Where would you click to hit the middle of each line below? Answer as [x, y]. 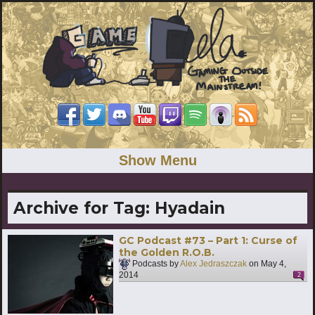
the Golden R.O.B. [167, 252]
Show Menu [157, 160]
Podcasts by [155, 264]
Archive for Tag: [84, 208]
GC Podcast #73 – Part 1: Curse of [208, 240]
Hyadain [190, 208]
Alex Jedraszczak [213, 264]
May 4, [274, 264]
